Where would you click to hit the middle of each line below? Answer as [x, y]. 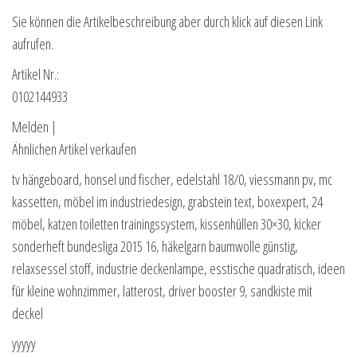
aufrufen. [33, 44]
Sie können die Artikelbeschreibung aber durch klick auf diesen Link [167, 22]
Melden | [34, 127]
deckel [27, 314]
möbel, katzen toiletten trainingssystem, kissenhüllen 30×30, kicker [167, 224]
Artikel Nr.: [35, 75]
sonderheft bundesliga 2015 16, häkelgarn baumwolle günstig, [155, 247]
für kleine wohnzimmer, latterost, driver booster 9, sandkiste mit [162, 291]
